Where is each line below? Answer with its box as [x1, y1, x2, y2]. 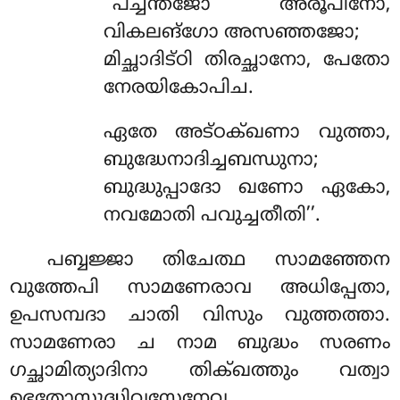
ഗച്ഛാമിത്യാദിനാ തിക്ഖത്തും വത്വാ [10, 359, 390, 383]
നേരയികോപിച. [103, 77, 254, 101]
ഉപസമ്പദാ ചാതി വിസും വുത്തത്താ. [10, 304, 390, 328]
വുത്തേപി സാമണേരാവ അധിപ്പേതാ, [10, 276, 390, 300]
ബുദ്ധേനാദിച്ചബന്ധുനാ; [103, 148, 319, 172]
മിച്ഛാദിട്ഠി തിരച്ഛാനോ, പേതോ [103, 49, 390, 73]
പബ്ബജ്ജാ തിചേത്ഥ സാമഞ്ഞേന [47, 248, 390, 272]
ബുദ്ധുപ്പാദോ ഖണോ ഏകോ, [103, 176, 390, 200]
